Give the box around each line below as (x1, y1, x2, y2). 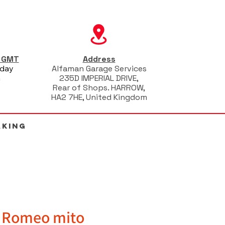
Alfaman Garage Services (51, 63, 147, 74)
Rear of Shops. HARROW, (53, 82, 145, 93)
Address (82, 54, 116, 64)
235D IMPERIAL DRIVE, (59, 73, 139, 83)
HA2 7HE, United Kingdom (51, 92, 147, 102)
